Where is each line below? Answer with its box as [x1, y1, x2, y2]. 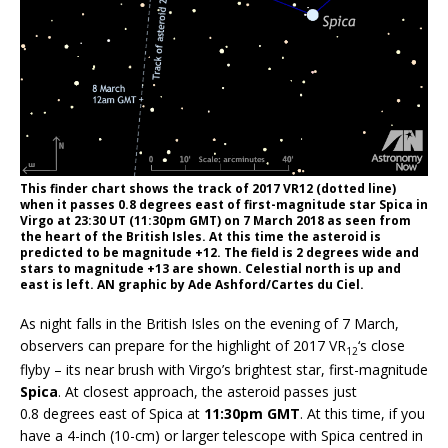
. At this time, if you [300, 403, 425, 423]
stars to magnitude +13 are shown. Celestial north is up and [20, 259, 401, 277]
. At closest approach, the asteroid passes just [58, 381, 357, 401]
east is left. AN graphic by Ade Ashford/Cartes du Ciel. [20, 275, 364, 293]
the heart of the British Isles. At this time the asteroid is [20, 227, 381, 245]
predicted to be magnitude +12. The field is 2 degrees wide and [20, 243, 419, 261]
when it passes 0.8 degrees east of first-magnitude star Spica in [20, 195, 428, 213]
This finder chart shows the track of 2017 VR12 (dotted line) [20, 179, 396, 197]
